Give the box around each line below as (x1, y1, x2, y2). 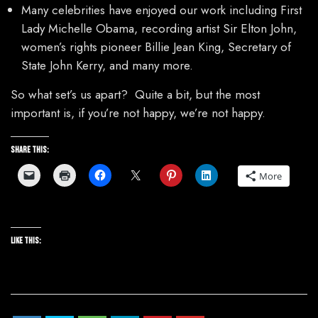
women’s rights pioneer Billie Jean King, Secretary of (21, 38, 291, 56)
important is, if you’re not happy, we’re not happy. (11, 104, 265, 122)
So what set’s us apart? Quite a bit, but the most (11, 86, 260, 104)
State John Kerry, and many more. (21, 57, 193, 75)
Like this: (11, 236, 41, 247)
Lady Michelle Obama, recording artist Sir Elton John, (21, 20, 297, 38)
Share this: (11, 145, 49, 156)
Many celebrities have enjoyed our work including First (21, 1, 302, 19)
